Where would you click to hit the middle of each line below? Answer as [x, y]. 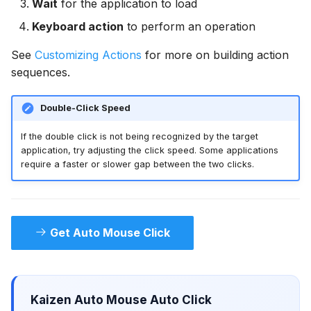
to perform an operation [190, 26]
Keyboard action [78, 26]
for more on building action [215, 54]
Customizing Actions [88, 54]
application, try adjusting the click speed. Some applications [149, 151]
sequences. [41, 72]
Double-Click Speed [85, 108]
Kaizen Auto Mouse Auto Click [121, 300]
